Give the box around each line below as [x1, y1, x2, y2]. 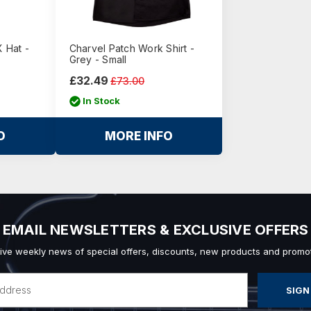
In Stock [83, 95, 121, 107]
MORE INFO [104, 128, 173, 143]
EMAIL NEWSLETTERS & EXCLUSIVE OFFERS [2, 221, 309, 238]
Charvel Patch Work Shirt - [69, 42, 195, 54]
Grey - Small [69, 53, 127, 65]
